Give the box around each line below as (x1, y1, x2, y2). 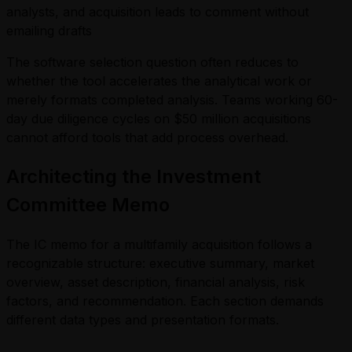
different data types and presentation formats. (6, 311, 279, 328)
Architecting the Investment (6, 164, 261, 188)
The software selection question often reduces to (6, 53, 299, 70)
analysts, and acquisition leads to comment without (6, 3, 309, 20)
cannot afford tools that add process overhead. (6, 129, 288, 145)
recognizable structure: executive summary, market (6, 255, 314, 271)
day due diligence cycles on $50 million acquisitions (6, 110, 311, 126)
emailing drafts (6, 22, 92, 38)
